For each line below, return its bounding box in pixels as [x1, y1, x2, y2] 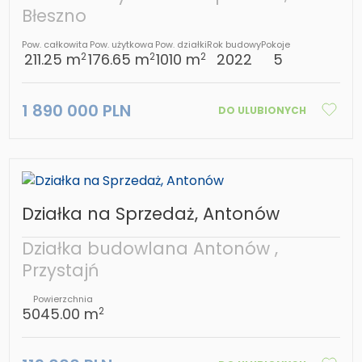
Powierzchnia [33, 293, 94, 306]
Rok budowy [207, 38, 262, 52]
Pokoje [261, 38, 291, 52]
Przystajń [22, 259, 99, 283]
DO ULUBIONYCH [217, 103, 306, 118]
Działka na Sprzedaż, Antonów [22, 202, 280, 226]
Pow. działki [155, 38, 208, 52]
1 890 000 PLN [22, 99, 132, 123]
